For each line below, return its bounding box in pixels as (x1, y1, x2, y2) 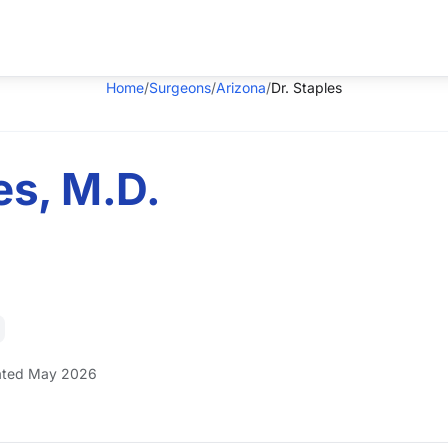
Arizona (216, 79, 266, 96)
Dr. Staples (271, 79, 342, 96)
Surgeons (149, 79, 211, 96)
